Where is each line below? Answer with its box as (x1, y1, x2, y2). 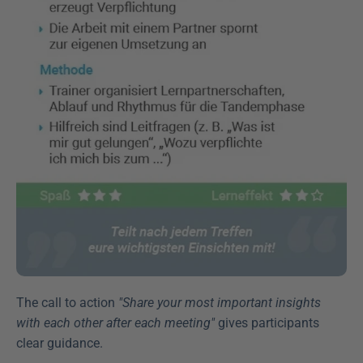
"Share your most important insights (118, 295, 321, 310)
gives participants (215, 315, 319, 331)
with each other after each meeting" (16, 315, 215, 331)
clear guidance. (16, 335, 103, 351)
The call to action (16, 295, 118, 310)
